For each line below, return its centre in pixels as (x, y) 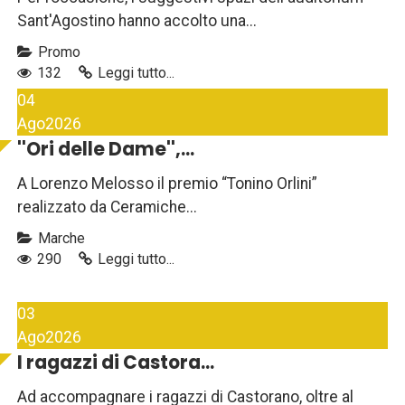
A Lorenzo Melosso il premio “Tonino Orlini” (167, 184)
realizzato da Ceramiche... (107, 207)
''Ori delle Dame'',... (106, 150)
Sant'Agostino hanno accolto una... (137, 21)
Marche (60, 239)
